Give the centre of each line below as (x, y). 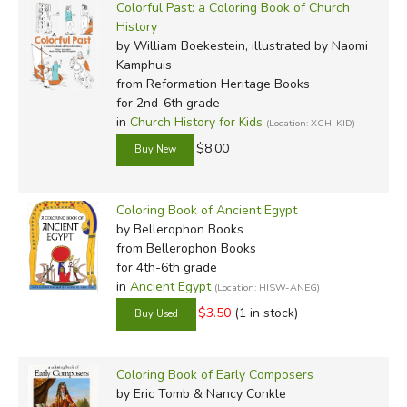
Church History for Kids (196, 122)
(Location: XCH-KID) (310, 123)
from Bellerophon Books (186, 248)
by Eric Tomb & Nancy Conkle (201, 393)
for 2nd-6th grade (168, 103)
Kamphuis (144, 65)
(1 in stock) (266, 313)
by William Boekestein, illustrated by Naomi (242, 45)
